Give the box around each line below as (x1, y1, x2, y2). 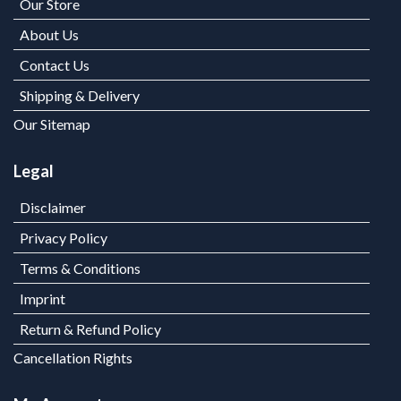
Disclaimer (20, 199, 86, 217)
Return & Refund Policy (20, 320, 161, 338)
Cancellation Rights (13, 349, 132, 367)
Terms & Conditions (20, 260, 141, 277)
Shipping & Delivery (20, 87, 140, 105)
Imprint (20, 290, 65, 308)
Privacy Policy (20, 229, 107, 247)
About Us (20, 26, 79, 44)
